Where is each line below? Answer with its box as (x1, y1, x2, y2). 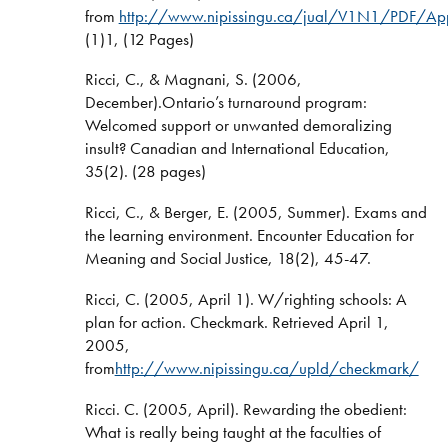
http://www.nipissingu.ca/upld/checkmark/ (114, 357, 419, 380)
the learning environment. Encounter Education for (84, 224, 414, 247)
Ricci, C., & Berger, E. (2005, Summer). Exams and (84, 201, 427, 224)
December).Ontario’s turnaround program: (84, 91, 367, 114)
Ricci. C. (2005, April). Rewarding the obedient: (84, 398, 407, 420)
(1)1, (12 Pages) (84, 27, 194, 50)
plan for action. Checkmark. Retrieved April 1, (84, 311, 389, 334)
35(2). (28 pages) (84, 160, 206, 183)
